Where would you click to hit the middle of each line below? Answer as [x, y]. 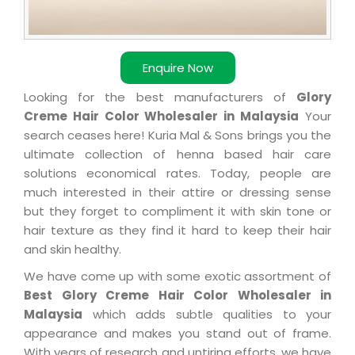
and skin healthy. [73, 250]
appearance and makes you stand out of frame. [177, 334]
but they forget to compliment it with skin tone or [177, 212]
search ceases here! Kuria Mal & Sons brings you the [177, 136]
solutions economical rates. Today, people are [177, 174]
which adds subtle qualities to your [207, 315]
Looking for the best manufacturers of [160, 97]
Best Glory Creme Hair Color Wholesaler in [177, 296]
